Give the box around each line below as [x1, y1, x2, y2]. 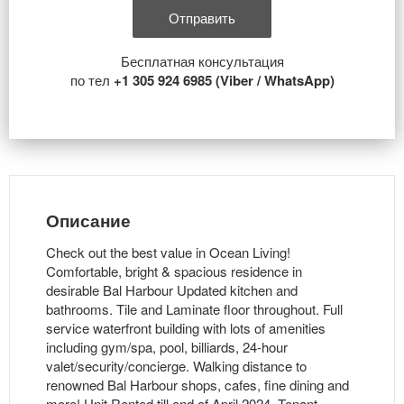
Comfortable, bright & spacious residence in [46, 262, 302, 280]
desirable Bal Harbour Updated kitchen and [46, 280, 298, 299]
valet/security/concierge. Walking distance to [46, 356, 307, 375]
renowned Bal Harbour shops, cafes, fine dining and [46, 375, 349, 394]
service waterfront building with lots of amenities [46, 318, 326, 337]
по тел [69, 70, 114, 89]
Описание [46, 208, 131, 233]
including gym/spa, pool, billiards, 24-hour [46, 337, 288, 356]
